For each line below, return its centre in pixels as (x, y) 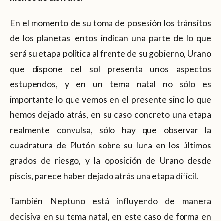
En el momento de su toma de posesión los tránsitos (110, 23)
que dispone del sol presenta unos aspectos (110, 69)
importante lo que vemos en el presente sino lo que (110, 99)
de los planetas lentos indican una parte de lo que (110, 38)
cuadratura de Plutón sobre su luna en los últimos (110, 145)
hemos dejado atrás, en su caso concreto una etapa (110, 114)
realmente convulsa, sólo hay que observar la (110, 130)
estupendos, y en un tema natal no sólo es (110, 84)
